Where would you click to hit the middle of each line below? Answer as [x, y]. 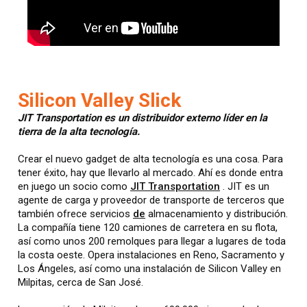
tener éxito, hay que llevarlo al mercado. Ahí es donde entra [150, 173]
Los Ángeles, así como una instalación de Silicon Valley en [149, 269]
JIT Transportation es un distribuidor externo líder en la [143, 118]
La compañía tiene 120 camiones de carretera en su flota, [148, 228]
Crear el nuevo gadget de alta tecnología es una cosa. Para [150, 159]
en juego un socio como [74, 186]
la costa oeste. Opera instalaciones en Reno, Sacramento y [151, 255]
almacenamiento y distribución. [217, 214]
